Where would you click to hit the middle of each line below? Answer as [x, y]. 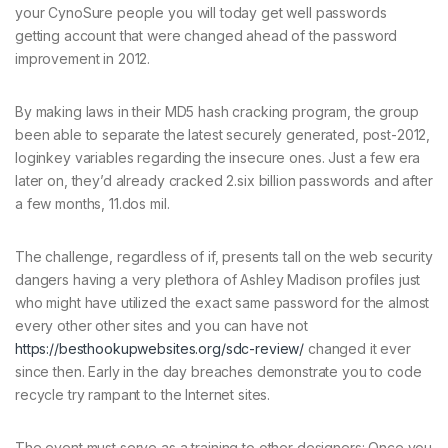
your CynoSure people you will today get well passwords [201, 13]
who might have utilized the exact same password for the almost [222, 303]
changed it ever [357, 349]
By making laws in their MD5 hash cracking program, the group [217, 112]
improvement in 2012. [83, 59]
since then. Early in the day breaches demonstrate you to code [218, 372]
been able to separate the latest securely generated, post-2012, [223, 135]
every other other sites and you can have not [161, 326]
